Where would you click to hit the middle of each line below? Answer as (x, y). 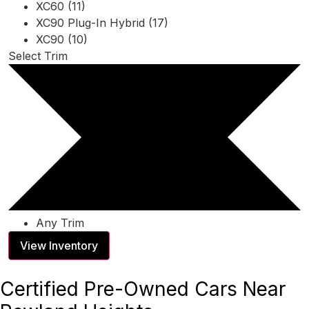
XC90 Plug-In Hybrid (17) (102, 22)
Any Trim (60, 222)
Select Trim (38, 56)
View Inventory (59, 245)
